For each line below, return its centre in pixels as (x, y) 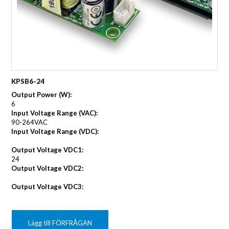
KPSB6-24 (28, 82)
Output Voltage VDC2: (48, 168)
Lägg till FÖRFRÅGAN (60, 223)
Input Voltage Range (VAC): (55, 113)
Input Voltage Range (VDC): (55, 132)
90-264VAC (30, 122)
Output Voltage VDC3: (48, 187)
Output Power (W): (42, 95)
